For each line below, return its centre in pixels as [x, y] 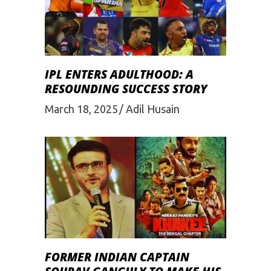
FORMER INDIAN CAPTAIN [117, 257]
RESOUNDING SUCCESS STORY [126, 89]
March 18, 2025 [81, 109]
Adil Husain [153, 109]
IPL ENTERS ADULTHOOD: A [119, 75]
